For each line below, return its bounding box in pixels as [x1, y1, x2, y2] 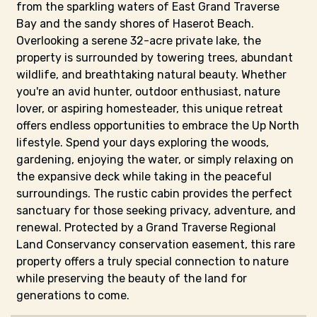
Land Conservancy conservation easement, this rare [16, 238, 295, 251]
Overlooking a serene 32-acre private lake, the [16, 34, 261, 47]
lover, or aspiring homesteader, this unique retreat [16, 102, 283, 115]
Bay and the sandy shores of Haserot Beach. [16, 17, 254, 30]
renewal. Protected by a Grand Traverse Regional [16, 221, 276, 234]
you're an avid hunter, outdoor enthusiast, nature [16, 85, 280, 98]
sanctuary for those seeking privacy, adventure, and [16, 204, 296, 217]
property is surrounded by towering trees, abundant [16, 51, 293, 64]
